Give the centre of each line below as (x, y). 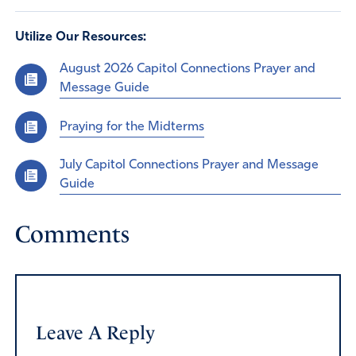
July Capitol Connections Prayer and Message (189, 166)
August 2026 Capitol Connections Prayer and (187, 70)
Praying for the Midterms (132, 127)
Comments (72, 235)
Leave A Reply (95, 333)
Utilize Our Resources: (80, 38)
